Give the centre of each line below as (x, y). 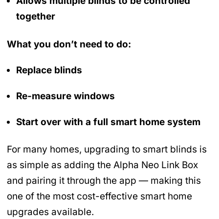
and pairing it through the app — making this (104, 181)
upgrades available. (50, 212)
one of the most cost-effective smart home (99, 197)
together (36, 17)
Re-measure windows (66, 96)
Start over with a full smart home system (108, 122)
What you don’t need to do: (69, 44)
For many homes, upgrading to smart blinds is (107, 150)
